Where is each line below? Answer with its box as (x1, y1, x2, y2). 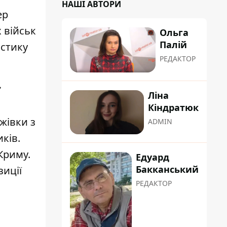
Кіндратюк (148, 101, 199, 114)
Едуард (136, 151, 169, 164)
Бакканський (136, 163, 199, 176)
